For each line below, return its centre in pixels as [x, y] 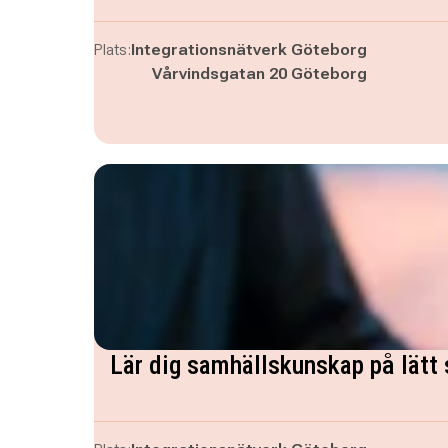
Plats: [112, 49]
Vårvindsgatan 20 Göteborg [259, 73]
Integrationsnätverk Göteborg [248, 49]
